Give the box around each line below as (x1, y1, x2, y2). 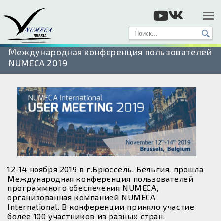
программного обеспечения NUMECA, (7, 183, 159, 193)
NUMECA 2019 (8, 57, 68, 68)
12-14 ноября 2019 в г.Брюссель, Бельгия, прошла (7, 164, 204, 174)
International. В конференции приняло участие (7, 202, 195, 212)
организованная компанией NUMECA (7, 192, 156, 202)
